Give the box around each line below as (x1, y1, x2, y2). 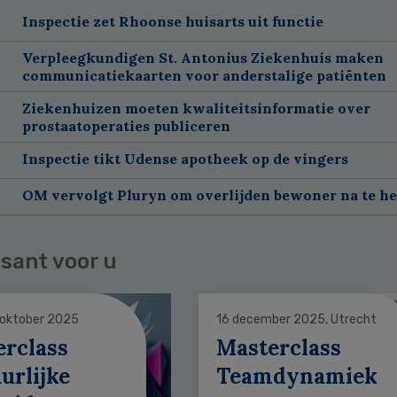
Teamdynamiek (215, 362, 378, 390)
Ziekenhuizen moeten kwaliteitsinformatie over (21, 98, 370, 117)
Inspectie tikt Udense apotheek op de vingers (21, 149, 348, 167)
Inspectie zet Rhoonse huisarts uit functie (21, 12, 323, 30)
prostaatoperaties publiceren (21, 116, 230, 135)
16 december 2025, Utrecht (215, 311, 377, 327)
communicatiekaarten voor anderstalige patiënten (21, 66, 386, 84)
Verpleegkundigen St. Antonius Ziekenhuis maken (21, 48, 384, 66)
